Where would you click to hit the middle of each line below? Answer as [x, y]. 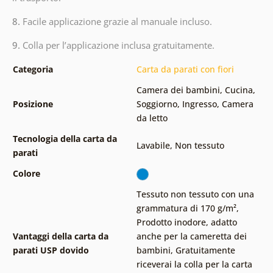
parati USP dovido [51, 250]
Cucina [239, 90]
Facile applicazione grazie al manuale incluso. [117, 22]
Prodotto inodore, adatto [186, 222]
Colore [26, 174]
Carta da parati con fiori [185, 69]
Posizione [33, 104]
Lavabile [153, 146]
